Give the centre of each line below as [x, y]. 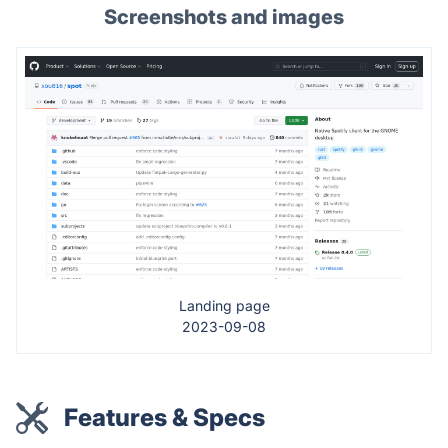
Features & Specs [164, 418]
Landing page [224, 306]
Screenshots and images [224, 16]
